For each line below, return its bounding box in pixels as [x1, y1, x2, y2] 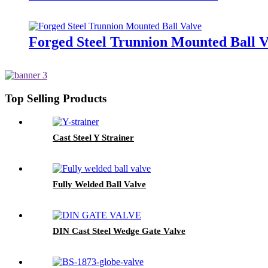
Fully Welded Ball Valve [53, 179, 146, 189]
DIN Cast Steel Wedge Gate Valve [53, 226, 185, 236]
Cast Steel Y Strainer [53, 132, 134, 142]
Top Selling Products [5, 92, 106, 105]
